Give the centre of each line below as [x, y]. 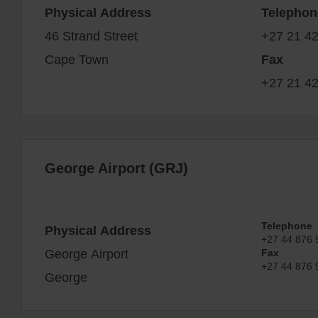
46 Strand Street [91, 35]
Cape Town [77, 59]
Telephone [286, 225]
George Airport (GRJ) [116, 168]
